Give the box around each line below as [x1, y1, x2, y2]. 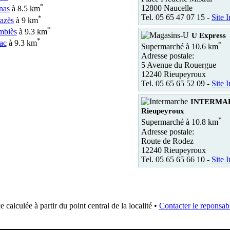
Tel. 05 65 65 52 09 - [141, 79, 212, 88]
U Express [191, 31, 226, 40]
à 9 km [13, 15, 38, 25]
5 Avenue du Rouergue [141, 61, 216, 70]
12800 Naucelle [141, 3, 193, 12]
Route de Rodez [141, 136, 194, 145]
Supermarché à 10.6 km [141, 42, 218, 51]
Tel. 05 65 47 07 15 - [141, 12, 212, 22]
